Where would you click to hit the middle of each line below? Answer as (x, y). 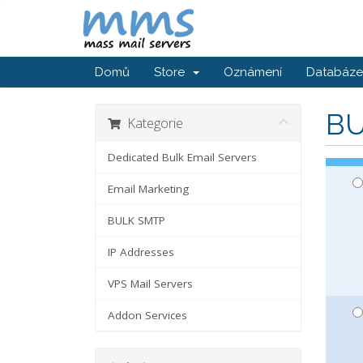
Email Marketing (148, 189)
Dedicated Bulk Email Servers (182, 157)
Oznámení (253, 72)
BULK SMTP (137, 220)
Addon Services (147, 315)
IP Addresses (141, 252)
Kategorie (152, 123)
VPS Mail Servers (150, 284)
